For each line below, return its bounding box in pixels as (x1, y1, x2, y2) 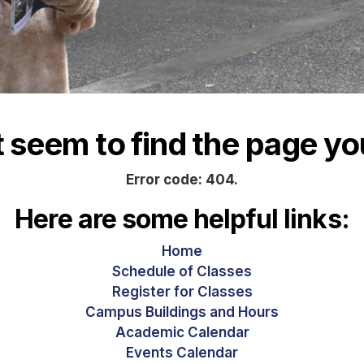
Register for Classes (111, 284, 253, 301)
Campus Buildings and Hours (85, 304, 279, 321)
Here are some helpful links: (15, 202, 349, 235)
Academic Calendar (115, 324, 249, 341)
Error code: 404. (126, 171, 238, 188)
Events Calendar (126, 344, 238, 362)
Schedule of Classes (112, 263, 252, 280)
